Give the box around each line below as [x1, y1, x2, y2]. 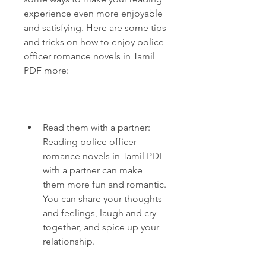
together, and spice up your [43, 221, 159, 233]
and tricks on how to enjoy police [24, 36, 164, 47]
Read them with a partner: [43, 122, 150, 133]
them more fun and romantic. [43, 179, 166, 190]
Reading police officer [43, 136, 137, 147]
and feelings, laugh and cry [43, 207, 156, 218]
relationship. [43, 236, 95, 247]
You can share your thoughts [43, 193, 162, 204]
